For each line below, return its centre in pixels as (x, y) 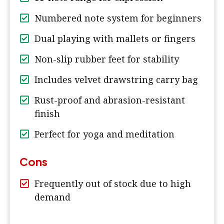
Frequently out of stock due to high (113, 184)
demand (52, 197)
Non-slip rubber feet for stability (107, 59)
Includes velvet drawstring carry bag (116, 80)
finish (47, 114)
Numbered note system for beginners (118, 18)
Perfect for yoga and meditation (104, 134)
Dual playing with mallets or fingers (115, 39)
